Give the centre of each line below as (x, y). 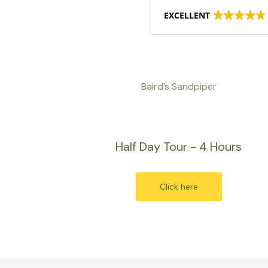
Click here (179, 187)
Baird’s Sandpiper (179, 86)
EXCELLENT (187, 15)
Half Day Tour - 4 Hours (179, 147)
